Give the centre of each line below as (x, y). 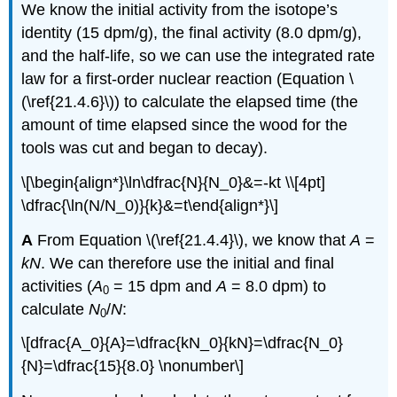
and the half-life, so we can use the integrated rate (198, 56)
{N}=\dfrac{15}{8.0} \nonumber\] (133, 366)
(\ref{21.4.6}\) (68, 102)
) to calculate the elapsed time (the (237, 102)
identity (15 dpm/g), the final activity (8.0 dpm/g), (192, 33)
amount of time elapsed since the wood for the (185, 125)
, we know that (297, 240)
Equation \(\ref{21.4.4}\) (162, 240)
